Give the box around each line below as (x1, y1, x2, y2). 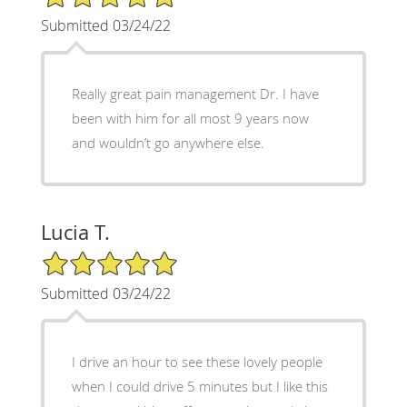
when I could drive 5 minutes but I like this (71, 376, 328, 395)
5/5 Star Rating (40, 248, 131, 266)
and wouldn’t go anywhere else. (71, 133, 264, 152)
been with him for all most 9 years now (71, 108, 309, 127)
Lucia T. (40, 218, 110, 245)
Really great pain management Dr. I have (71, 84, 319, 103)
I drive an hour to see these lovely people (71, 352, 323, 371)
